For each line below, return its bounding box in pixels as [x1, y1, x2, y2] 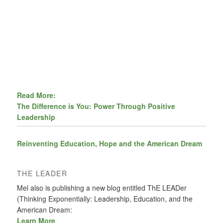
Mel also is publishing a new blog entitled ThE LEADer [17, 182, 187, 193]
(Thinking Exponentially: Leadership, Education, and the [17, 193, 193, 204]
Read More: [17, 90, 56, 101]
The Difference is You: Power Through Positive [17, 101, 176, 111]
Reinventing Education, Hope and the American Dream [17, 138, 203, 149]
